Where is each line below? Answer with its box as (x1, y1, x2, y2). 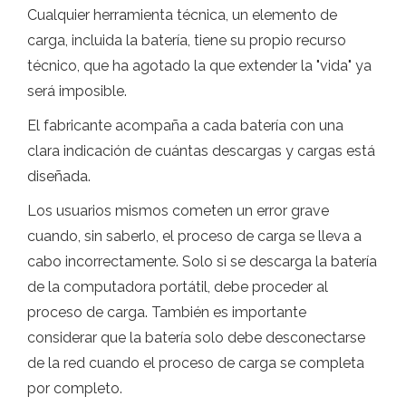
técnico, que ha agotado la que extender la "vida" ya (27, 57, 372, 75)
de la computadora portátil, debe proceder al (27, 278, 328, 296)
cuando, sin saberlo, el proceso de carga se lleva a (27, 227, 362, 246)
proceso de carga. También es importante (27, 304, 306, 322)
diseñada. (27, 168, 91, 186)
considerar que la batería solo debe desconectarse (27, 329, 365, 347)
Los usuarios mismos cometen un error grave (27, 202, 329, 220)
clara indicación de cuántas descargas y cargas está (27, 142, 375, 160)
